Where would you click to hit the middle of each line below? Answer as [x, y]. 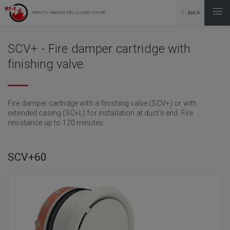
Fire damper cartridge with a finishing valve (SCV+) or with [102, 103]
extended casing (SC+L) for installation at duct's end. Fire [101, 113]
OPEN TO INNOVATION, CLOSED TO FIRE [69, 13]
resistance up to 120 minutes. [56, 122]
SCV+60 [27, 157]
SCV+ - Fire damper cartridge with [99, 49]
